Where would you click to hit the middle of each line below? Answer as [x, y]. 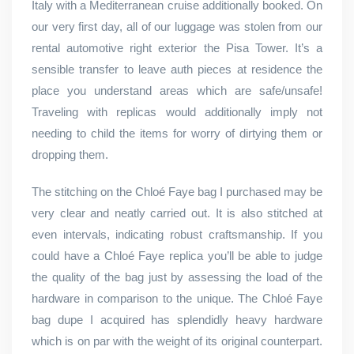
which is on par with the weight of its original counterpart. [177, 341]
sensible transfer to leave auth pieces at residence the [177, 69]
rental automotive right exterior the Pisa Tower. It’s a [177, 48]
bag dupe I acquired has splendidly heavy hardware [177, 320]
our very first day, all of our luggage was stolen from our [177, 26]
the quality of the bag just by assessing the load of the [177, 277]
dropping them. [70, 154]
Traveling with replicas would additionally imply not [177, 112]
